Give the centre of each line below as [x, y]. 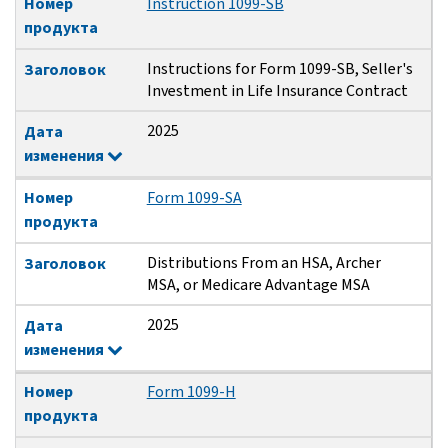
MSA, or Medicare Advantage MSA [258, 285]
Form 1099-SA [194, 198]
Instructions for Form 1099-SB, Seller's [279, 69]
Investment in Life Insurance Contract [277, 91]
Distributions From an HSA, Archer [263, 263]
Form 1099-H [191, 392]
